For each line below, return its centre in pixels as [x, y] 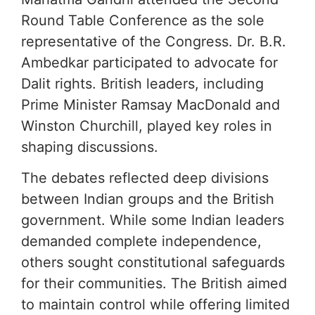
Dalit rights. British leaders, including [142, 84]
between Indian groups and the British [148, 199]
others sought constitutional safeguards [153, 263]
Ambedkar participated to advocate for [149, 63]
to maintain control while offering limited [155, 305]
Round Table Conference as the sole [143, 21]
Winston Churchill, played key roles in [147, 126]
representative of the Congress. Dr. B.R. [154, 42]
